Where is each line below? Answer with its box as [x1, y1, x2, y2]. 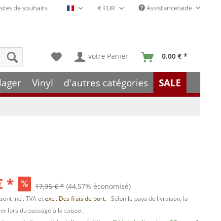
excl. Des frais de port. [45, 194, 108, 203]
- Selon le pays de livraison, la [108, 194, 188, 203]
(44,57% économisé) [66, 182, 131, 191]
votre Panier [88, 51, 128, 61]
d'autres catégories [64, 76, 148, 89]
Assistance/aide [145, 3, 193, 12]
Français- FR [74, 6, 109, 16]
